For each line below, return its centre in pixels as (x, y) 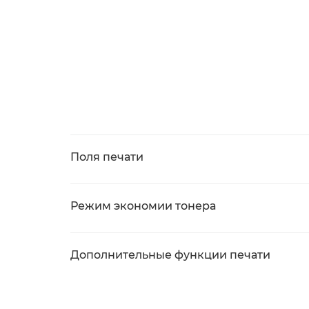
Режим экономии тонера (143, 206)
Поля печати (107, 157)
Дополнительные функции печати (170, 255)
